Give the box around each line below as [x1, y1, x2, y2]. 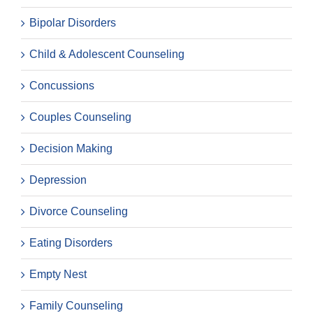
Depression [29, 173, 87, 186]
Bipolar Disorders [29, 16, 116, 29]
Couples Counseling [29, 110, 131, 123]
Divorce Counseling [29, 205, 128, 217]
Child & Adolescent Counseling [29, 48, 184, 60]
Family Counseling [29, 299, 123, 312]
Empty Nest [29, 268, 87, 280]
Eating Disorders [29, 236, 112, 249]
